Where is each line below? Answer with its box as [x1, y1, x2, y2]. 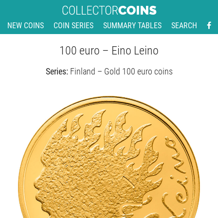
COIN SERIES [53, 21, 93, 30]
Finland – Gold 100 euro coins [70, 66, 173, 76]
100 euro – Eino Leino [59, 44, 159, 57]
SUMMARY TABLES [103, 21, 162, 30]
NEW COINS [7, 21, 44, 30]
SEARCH [171, 21, 197, 30]
